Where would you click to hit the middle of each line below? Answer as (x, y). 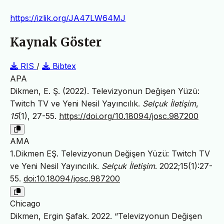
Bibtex (63, 66)
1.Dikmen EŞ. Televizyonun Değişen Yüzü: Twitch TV (110, 153)
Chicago (25, 203)
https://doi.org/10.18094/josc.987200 (129, 116)
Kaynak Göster (56, 42)
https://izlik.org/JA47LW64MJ (68, 18)
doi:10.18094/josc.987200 (72, 178)
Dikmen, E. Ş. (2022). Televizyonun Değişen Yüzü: (105, 91)
